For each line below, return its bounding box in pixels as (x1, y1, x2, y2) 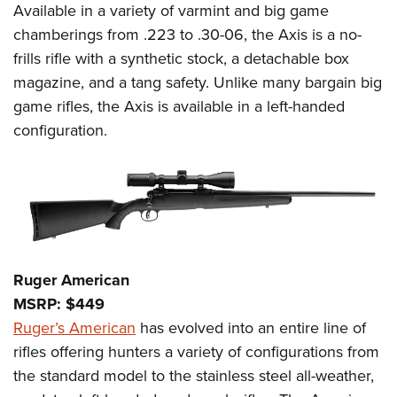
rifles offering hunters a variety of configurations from (13, 340, 379, 364)
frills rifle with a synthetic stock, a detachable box (13, 47, 349, 71)
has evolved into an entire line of (136, 316, 366, 340)
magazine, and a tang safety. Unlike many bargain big (13, 71, 382, 95)
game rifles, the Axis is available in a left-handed (13, 95, 345, 119)
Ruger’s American (13, 316, 136, 340)
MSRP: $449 (13, 292, 105, 316)
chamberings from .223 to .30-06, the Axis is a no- (13, 23, 362, 47)
